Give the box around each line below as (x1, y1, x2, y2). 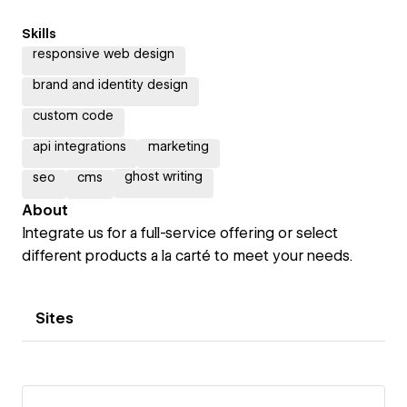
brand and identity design (33, 77, 188, 92)
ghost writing (124, 169, 203, 184)
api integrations (33, 139, 126, 154)
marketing (148, 139, 209, 154)
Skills (22, 26, 56, 41)
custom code (33, 108, 114, 123)
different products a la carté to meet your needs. (22, 247, 352, 264)
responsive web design (33, 46, 174, 61)
